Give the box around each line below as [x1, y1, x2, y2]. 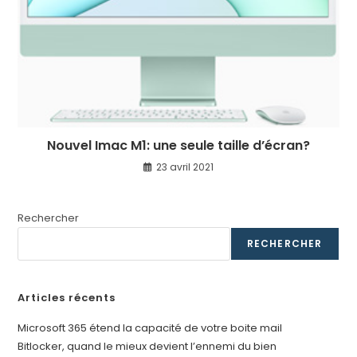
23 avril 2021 [156, 160, 214, 175]
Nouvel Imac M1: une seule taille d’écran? [47, 136, 310, 155]
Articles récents [18, 290, 116, 306]
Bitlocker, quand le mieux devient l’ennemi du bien [18, 339, 277, 355]
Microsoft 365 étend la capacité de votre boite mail [18, 320, 283, 336]
